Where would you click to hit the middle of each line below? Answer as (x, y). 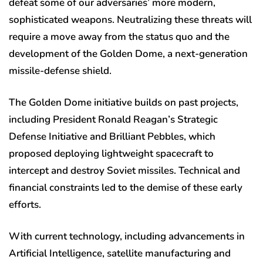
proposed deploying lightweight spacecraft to (111, 154)
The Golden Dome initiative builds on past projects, (124, 103)
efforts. (27, 205)
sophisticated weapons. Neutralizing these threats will (130, 20)
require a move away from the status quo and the (119, 37)
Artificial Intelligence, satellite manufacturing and (120, 254)
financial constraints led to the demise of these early (126, 188)
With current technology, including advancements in (127, 237)
